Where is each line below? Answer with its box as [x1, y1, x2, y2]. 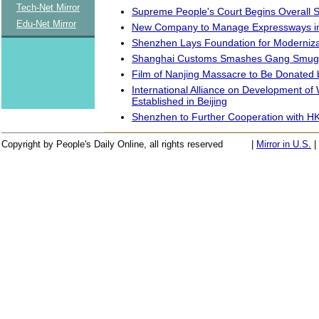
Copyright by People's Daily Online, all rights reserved [1, 139, 223, 150]
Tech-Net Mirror [16, 2, 80, 13]
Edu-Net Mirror [16, 19, 76, 29]
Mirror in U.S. [256, 139, 311, 150]
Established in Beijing [132, 95, 227, 107]
